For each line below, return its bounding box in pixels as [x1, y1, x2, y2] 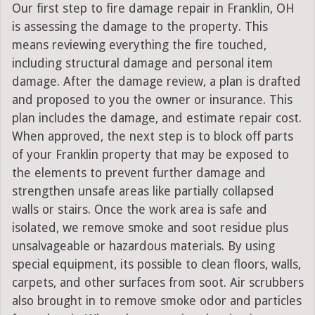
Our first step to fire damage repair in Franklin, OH [11, 1, 295, 16]
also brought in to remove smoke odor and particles [11, 294, 302, 309]
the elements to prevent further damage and [11, 166, 266, 181]
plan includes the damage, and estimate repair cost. [11, 111, 302, 126]
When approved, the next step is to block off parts [11, 129, 293, 144]
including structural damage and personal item [11, 56, 273, 71]
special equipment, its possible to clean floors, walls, [11, 257, 301, 272]
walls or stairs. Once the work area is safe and [11, 202, 267, 217]
